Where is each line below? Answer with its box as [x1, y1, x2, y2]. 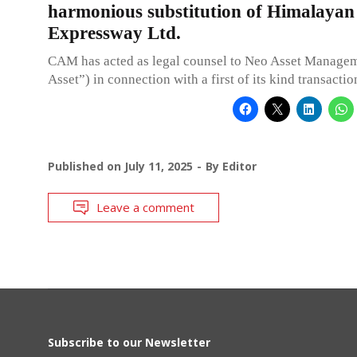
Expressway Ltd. [48, 22, 181, 43]
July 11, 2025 [124, 158, 193, 174]
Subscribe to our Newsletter [48, 334, 210, 350]
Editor [222, 158, 257, 174]
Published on [48, 158, 124, 174]
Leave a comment [96, 198, 194, 215]
